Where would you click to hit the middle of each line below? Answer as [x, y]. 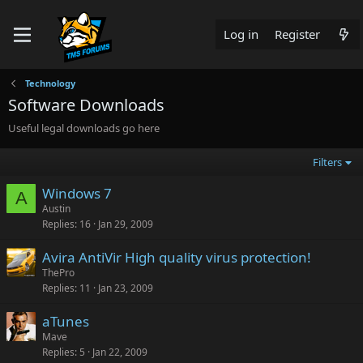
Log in [241, 34]
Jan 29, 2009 [126, 224]
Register [297, 34]
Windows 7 [77, 193]
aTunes [66, 321]
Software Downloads [86, 105]
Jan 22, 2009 [120, 352]
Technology [50, 83]
